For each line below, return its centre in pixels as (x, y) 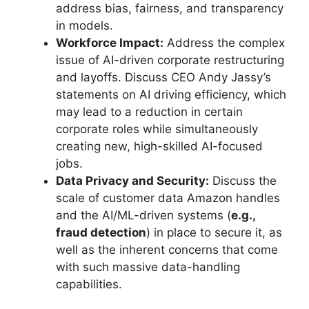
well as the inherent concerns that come (167, 249)
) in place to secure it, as (214, 232)
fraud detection (101, 232)
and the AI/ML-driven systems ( (143, 215)
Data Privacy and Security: (132, 180)
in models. (84, 25)
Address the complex (224, 42)
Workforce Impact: (110, 42)
